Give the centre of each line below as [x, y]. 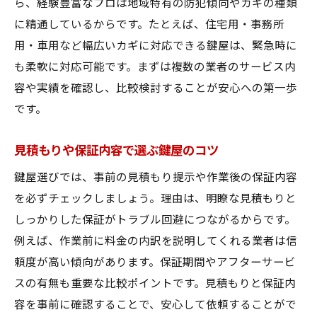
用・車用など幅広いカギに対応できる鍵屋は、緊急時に [156, 46]
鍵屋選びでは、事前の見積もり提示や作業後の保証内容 [156, 178]
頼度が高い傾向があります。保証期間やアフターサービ [155, 263]
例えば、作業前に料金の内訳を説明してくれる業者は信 [156, 241]
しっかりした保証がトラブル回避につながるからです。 [155, 220]
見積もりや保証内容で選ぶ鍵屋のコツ [116, 151]
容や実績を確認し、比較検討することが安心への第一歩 [156, 88]
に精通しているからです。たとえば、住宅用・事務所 [149, 25]
